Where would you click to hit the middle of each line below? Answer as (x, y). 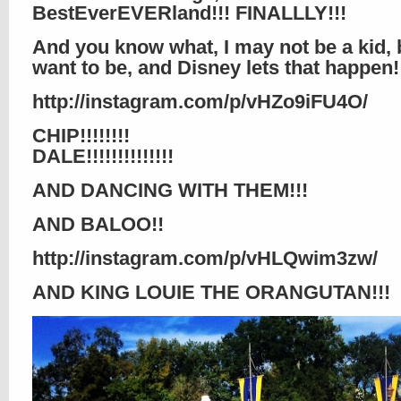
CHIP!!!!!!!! (81, 136)
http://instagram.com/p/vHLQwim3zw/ (205, 258)
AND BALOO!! (98, 224)
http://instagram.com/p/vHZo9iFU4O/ (200, 102)
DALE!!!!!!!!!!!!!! (103, 156)
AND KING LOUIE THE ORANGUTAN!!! (211, 292)
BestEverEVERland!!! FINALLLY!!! (189, 13)
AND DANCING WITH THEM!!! (170, 190)
